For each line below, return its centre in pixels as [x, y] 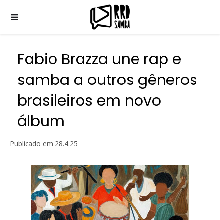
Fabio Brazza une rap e [99, 59]
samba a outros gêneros [107, 80]
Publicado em [32, 144]
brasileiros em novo [89, 101]
